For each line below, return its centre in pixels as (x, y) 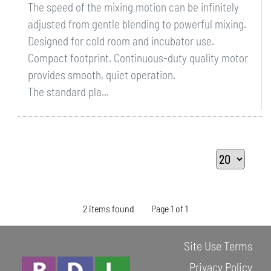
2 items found (108, 208)
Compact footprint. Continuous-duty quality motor (138, 58)
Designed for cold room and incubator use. (121, 41)
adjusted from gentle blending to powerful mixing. (137, 24)
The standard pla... (68, 92)
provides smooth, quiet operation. (102, 75)
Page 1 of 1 (170, 208)
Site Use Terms (218, 245)
